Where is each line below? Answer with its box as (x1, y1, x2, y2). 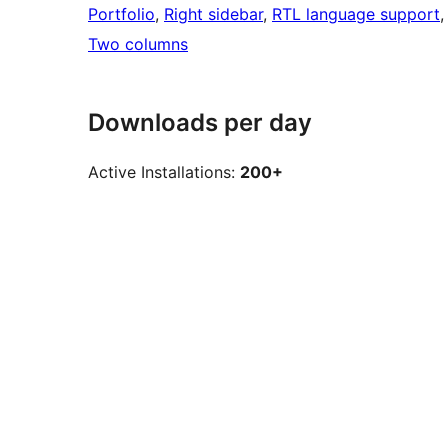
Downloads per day (88, 108, 312, 138)
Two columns (88, 34, 188, 55)
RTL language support (272, 4, 440, 25)
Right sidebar (164, 4, 263, 25)
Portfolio (88, 4, 155, 25)
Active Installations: (88, 162, 240, 183)
